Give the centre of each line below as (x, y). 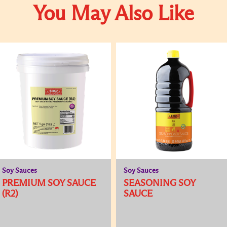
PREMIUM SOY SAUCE (49, 183)
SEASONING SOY (160, 183)
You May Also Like (113, 15)
